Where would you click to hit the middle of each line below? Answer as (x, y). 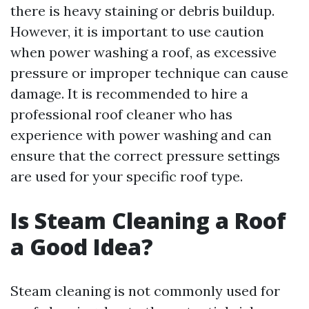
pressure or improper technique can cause (149, 73)
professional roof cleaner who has (121, 114)
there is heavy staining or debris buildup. (142, 11)
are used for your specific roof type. (127, 176)
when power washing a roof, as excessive (143, 52)
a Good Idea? (82, 247)
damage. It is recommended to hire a (129, 93)
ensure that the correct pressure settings (145, 156)
